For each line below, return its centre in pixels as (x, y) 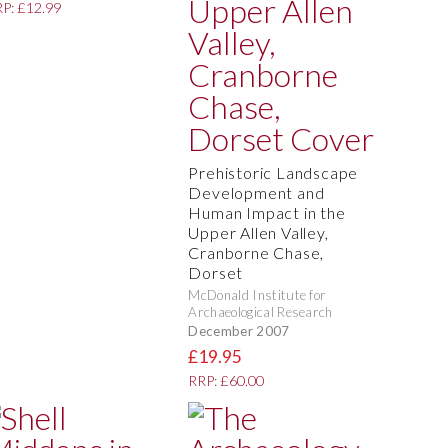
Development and (256, 193)
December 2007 (239, 330)
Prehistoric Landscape (273, 173)
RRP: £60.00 (226, 381)
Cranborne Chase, (256, 253)
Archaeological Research (260, 312)
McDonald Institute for (257, 295)
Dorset (216, 273)
